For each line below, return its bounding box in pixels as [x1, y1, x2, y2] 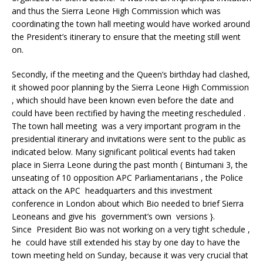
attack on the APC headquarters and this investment [12, 185, 213, 197]
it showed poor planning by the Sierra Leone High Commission [12, 82, 249, 93]
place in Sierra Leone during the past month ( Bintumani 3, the [12, 159, 248, 171]
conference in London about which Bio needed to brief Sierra [12, 198, 244, 210]
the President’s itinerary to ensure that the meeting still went [12, 31, 241, 43]
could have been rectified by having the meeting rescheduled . [12, 107, 245, 119]
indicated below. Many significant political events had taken [12, 146, 235, 158]
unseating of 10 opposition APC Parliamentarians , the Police [12, 172, 243, 184]
